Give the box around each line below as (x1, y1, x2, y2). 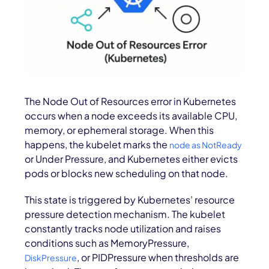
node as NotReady (169, 139, 243, 151)
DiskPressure (25, 252, 77, 264)
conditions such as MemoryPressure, (25, 237, 190, 250)
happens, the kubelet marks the (25, 138, 170, 151)
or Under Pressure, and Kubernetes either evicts (25, 153, 238, 166)
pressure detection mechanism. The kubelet (25, 208, 226, 221)
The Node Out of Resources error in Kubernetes (25, 95, 237, 108)
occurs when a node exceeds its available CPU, (25, 109, 238, 122)
